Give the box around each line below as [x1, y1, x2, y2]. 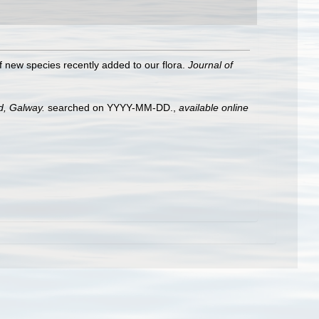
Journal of [188, 59, 233, 70]
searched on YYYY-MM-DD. [45, 102, 173, 113]
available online [179, 102, 249, 113]
